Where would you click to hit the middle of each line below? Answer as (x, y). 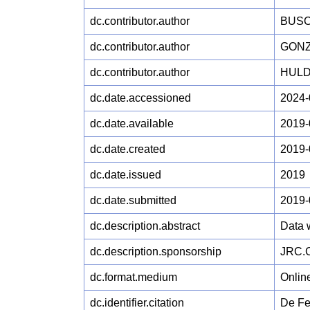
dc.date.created (128, 149)
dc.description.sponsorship (156, 251)
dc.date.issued (126, 174)
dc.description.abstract (145, 226)
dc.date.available (132, 123)
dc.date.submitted (134, 200)
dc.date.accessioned (141, 98)
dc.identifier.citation (137, 302)
